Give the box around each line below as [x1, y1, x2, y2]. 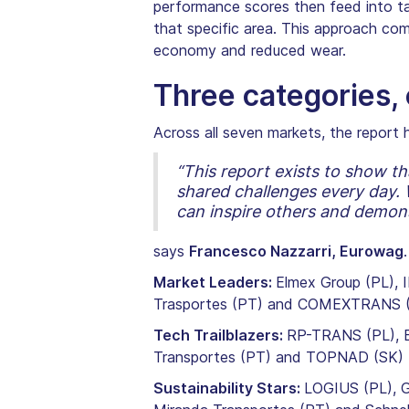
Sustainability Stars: [153, 379, 304, 398]
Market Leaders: [153, 273, 276, 292]
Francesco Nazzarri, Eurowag [189, 242, 404, 261]
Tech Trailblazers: [153, 326, 287, 345]
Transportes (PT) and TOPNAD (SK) [153, 348, 404, 367]
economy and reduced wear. [153, 41, 346, 60]
